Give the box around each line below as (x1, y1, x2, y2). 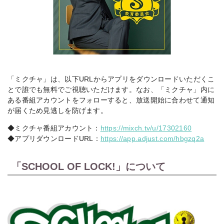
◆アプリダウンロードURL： (7, 134, 100, 142)
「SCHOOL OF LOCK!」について (11, 161, 165, 172)
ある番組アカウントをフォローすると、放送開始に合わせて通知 (7, 96, 215, 104)
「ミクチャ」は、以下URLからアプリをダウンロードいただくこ (7, 75, 215, 83)
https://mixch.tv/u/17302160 (100, 124, 192, 132)
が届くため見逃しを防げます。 (7, 107, 107, 115)
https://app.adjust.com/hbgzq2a (100, 134, 204, 142)
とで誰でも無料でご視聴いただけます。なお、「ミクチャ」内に (7, 86, 215, 94)
